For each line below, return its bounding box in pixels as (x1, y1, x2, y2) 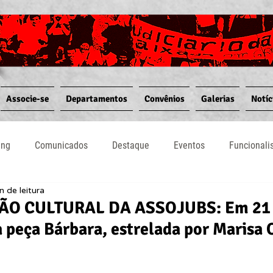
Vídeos (144, 188, 171, 200)
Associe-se (6, 93, 49, 104)
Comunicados (35, 140, 88, 151)
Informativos (195, 188, 244, 200)
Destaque (112, 140, 149, 151)
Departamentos (66, 93, 127, 104)
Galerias (200, 93, 235, 104)
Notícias (22, 188, 54, 200)
